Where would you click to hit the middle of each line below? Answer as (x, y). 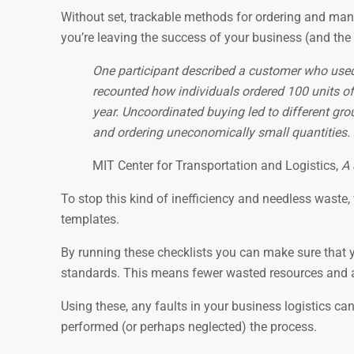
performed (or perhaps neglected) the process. (189, 326)
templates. (90, 219)
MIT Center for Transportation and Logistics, (217, 165)
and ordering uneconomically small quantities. (221, 132)
